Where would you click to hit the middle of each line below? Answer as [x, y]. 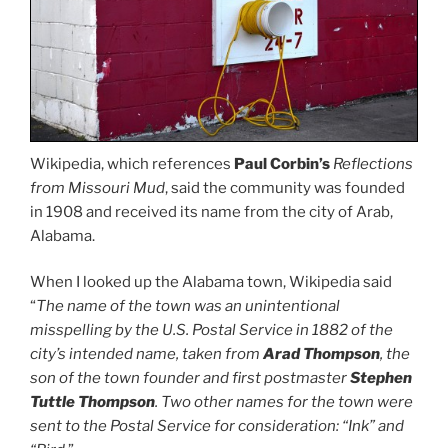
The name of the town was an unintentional [188, 306]
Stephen [381, 378]
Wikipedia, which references [132, 163]
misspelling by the [94, 330]
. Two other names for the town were [284, 402]
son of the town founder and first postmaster [190, 378]
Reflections [373, 163]
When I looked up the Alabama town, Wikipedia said [211, 282]
